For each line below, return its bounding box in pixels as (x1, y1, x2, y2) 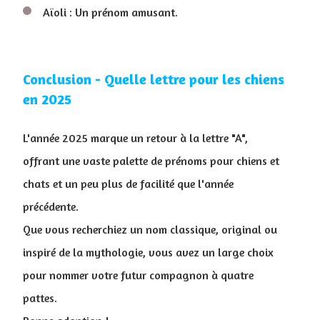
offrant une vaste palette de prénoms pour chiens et (23, 154, 279, 168)
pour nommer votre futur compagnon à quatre (23, 268, 254, 282)
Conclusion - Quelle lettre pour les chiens (23, 70, 284, 88)
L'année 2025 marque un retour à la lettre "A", (23, 131, 248, 145)
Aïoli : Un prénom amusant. (43, 5, 178, 19)
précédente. (23, 199, 79, 214)
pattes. (23, 291, 57, 305)
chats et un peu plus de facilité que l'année (23, 176, 234, 191)
